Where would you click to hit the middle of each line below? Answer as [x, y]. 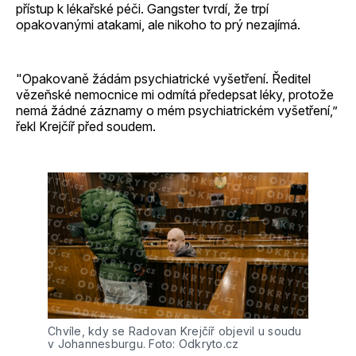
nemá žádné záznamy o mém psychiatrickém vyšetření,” [177, 110]
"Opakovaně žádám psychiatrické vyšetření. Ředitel [163, 78]
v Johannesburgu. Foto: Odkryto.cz [143, 344]
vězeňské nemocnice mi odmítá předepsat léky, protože [175, 94]
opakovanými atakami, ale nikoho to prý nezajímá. [158, 24]
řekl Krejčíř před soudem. [86, 126]
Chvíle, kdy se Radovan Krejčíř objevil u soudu [175, 331]
